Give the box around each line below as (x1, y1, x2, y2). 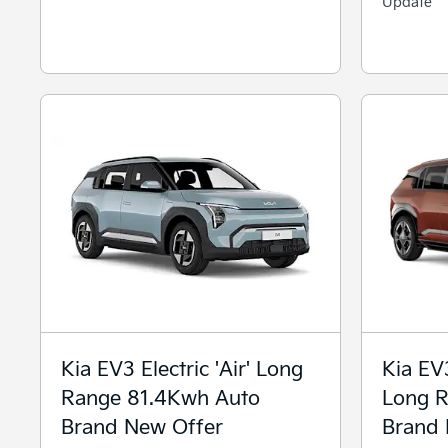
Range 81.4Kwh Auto (61, 382, 260, 410)
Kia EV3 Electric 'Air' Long (61, 353, 303, 381)
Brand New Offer (61, 411, 223, 439)
